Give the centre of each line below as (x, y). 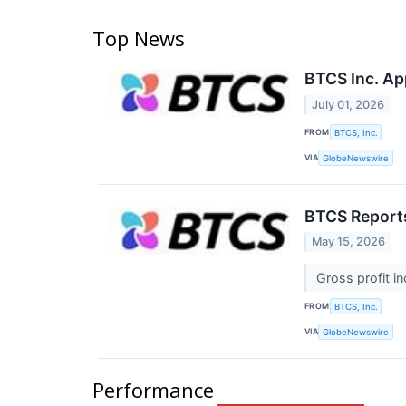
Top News (139, 39)
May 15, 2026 (349, 241)
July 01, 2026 (348, 104)
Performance (153, 389)
